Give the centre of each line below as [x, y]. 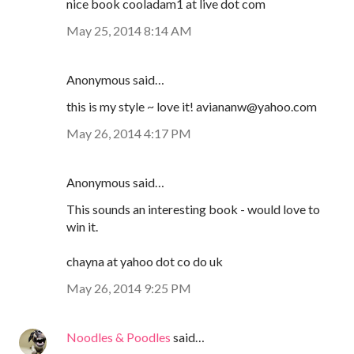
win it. [82, 227]
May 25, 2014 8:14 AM [129, 31]
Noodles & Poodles [119, 337]
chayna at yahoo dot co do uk [145, 262]
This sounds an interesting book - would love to [193, 209]
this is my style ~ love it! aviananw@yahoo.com [192, 107]
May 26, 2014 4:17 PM [129, 134]
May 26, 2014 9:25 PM [129, 288]
